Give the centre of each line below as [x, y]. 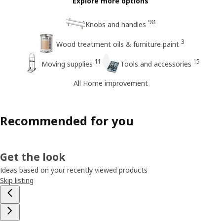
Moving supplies [67, 64]
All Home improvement [110, 83]
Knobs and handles [115, 25]
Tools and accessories [156, 64]
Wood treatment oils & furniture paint [118, 44]
